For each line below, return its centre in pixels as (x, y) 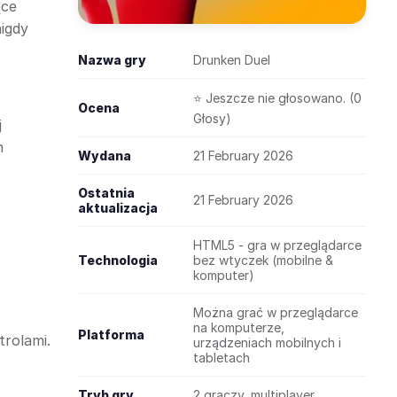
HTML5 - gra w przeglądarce (277, 245)
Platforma (111, 335)
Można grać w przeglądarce (276, 312)
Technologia (118, 260)
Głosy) (212, 118)
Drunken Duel (232, 60)
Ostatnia (106, 193)
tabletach (222, 358)
